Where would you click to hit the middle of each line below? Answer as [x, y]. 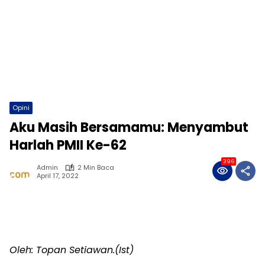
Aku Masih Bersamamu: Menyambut [129, 128]
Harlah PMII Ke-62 [68, 146]
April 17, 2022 [58, 175]
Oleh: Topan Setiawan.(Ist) [72, 250]
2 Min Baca [96, 168]
